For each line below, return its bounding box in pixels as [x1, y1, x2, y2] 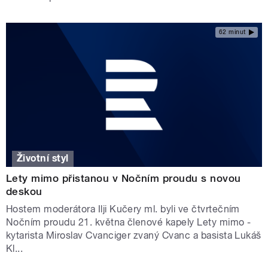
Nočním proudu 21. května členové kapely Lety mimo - [6, 217, 251, 229]
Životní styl [17, 153, 69, 165]
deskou [6, 185, 42, 198]
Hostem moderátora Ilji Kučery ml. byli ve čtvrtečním [6, 203, 240, 215]
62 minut [218, 29, 246, 36]
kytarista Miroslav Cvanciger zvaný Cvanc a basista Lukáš [6, 230, 261, 242]
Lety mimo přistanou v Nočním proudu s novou [6, 172, 241, 185]
